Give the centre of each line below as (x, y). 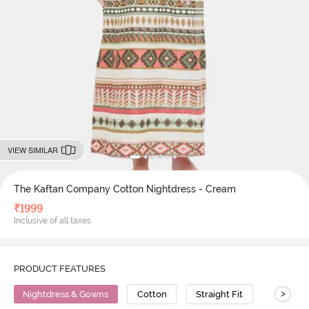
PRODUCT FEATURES (59, 269)
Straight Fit (220, 294)
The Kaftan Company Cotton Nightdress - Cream (124, 189)
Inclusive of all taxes (52, 220)
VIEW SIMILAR (32, 150)
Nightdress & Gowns (66, 294)
